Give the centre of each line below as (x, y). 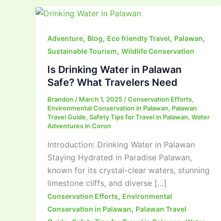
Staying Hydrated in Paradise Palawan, (120, 158)
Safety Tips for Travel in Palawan (139, 117)
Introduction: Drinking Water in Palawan (121, 145)
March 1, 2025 (101, 99)
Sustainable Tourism (82, 51)
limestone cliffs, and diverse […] (107, 183)
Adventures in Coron (79, 126)
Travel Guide (67, 117)
